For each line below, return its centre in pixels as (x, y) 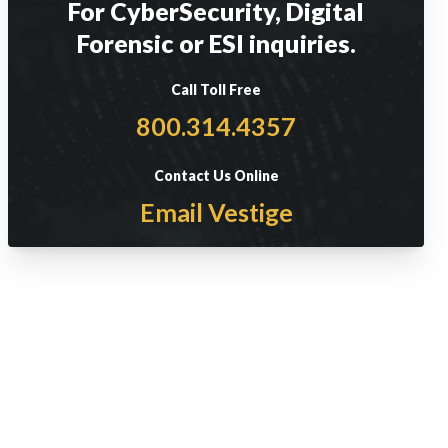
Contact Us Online (216, 175)
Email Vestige (216, 212)
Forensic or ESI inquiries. (216, 43)
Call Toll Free (216, 89)
